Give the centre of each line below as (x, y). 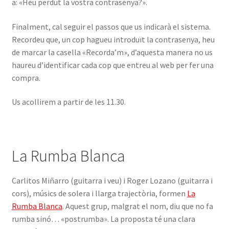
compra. (26, 77)
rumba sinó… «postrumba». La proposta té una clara (103, 219)
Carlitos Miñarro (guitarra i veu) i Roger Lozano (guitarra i (112, 180)
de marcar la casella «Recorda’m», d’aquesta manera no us (112, 52)
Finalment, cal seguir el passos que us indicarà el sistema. (111, 26)
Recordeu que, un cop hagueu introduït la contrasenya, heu (113, 39)
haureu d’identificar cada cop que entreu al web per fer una (112, 65)
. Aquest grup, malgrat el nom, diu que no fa (138, 206)
